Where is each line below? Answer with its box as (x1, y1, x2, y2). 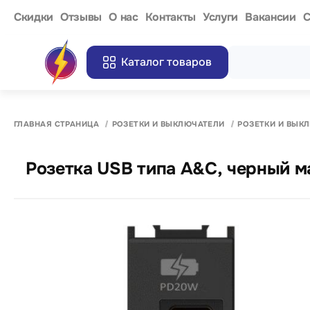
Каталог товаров (121, 55, 212, 69)
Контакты (145, 9, 197, 24)
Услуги (203, 9, 239, 24)
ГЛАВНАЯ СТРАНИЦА (14, 118, 100, 129)
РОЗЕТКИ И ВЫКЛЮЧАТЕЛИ (111, 118, 225, 129)
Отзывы (60, 9, 102, 24)
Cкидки (14, 9, 54, 24)
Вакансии (245, 9, 296, 24)
